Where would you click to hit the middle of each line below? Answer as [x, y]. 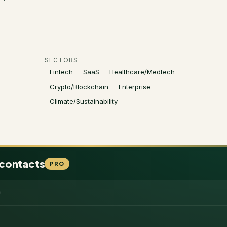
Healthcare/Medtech [142, 72]
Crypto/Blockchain [79, 87]
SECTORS [61, 60]
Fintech [61, 72]
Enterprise [135, 87]
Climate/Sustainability [84, 101]
